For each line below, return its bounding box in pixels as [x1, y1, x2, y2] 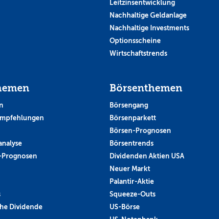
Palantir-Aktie [109, 177, 154, 185]
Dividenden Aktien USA [109, 152, 184, 160]
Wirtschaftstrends [109, 49, 167, 57]
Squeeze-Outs [109, 190, 155, 198]
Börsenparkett [109, 113, 156, 122]
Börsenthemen [109, 82, 182, 94]
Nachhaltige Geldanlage [109, 11, 187, 19]
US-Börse [109, 202, 140, 211]
